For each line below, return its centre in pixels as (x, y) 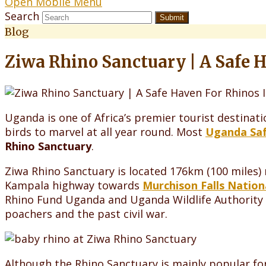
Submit (172, 18)
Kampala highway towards (74, 185)
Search (22, 16)
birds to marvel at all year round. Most (105, 132)
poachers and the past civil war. (86, 213)
